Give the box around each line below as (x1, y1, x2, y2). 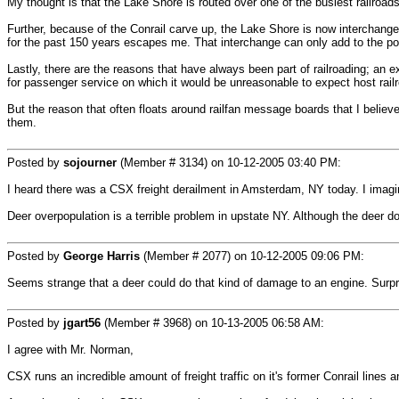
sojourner (63, 156, 117, 169)
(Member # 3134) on (117, 156, 227, 169)
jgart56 (63, 316, 101, 330)
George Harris (63, 249, 140, 263)
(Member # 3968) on (101, 316, 211, 330)
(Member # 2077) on (140, 249, 250, 263)
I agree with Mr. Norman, (7, 343, 134, 356)
